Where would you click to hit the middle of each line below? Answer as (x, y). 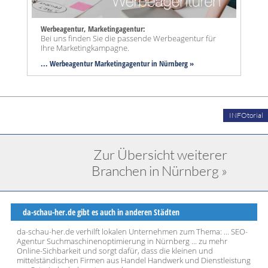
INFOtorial (246, 115)
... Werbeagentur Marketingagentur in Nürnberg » (117, 64)
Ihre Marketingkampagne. (85, 48)
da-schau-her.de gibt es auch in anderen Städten (101, 212)
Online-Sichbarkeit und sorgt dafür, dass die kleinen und (115, 251)
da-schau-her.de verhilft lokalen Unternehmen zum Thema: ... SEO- (132, 232)
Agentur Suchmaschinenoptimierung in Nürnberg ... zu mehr (122, 241)
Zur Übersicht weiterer (160, 155)
